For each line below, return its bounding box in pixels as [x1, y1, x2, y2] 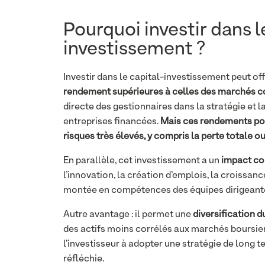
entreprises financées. [63, 117, 160, 127]
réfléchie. [63, 254, 104, 264]
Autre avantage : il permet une [63, 210, 193, 219]
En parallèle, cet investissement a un [63, 156, 221, 166]
